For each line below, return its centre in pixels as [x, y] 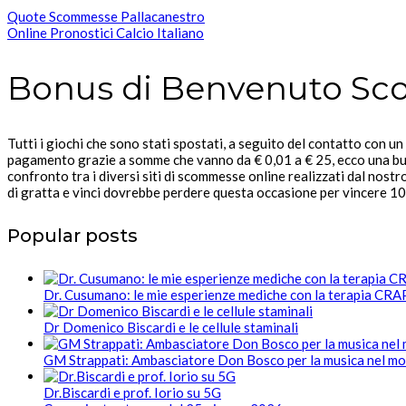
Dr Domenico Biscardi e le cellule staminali [171, 328]
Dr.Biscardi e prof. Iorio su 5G [132, 393]
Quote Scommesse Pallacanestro [106, 17]
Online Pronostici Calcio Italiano [106, 33]
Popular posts [72, 235]
